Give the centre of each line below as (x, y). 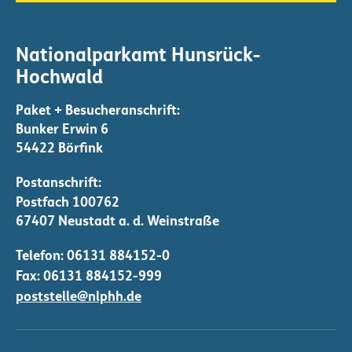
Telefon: (41, 256)
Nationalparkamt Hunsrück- (138, 56)
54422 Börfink (59, 148)
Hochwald (59, 78)
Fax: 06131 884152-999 (89, 277)
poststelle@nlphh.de (79, 297)
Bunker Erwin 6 (62, 130)
